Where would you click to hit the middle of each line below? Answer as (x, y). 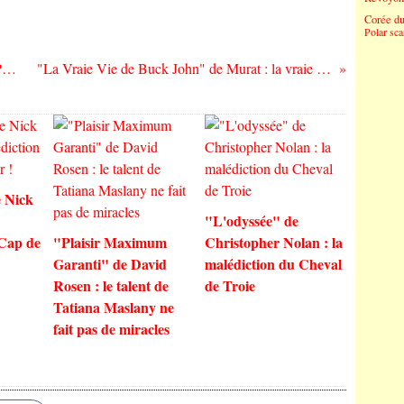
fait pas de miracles (111, 329)
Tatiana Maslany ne (114, 307)
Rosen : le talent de (111, 285)
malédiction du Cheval (273, 264)
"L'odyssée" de (251, 220)
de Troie (230, 285)
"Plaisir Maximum (110, 242)
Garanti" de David (110, 264)
